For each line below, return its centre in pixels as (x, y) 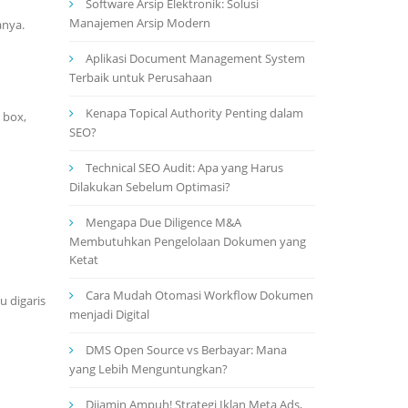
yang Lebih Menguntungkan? (148, 369)
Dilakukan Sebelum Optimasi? (150, 187)
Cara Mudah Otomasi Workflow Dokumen (199, 295)
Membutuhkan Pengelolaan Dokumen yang (188, 241)
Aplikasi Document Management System (195, 58)
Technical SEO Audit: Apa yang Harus (184, 168)
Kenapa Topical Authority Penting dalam (194, 113)
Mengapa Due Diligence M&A (163, 222)
